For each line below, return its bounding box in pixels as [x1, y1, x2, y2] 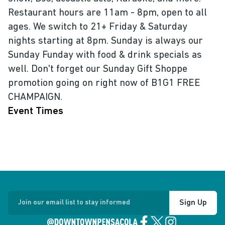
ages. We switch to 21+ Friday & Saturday [8, 21, 187, 33]
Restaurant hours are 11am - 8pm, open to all [8, 7, 207, 19]
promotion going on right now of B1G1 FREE [8, 77, 200, 89]
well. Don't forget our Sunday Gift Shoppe [8, 63, 187, 75]
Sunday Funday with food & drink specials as [8, 49, 202, 61]
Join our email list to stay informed [18, 198, 130, 207]
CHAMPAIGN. [8, 91, 62, 103]
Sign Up [179, 198, 207, 208]
